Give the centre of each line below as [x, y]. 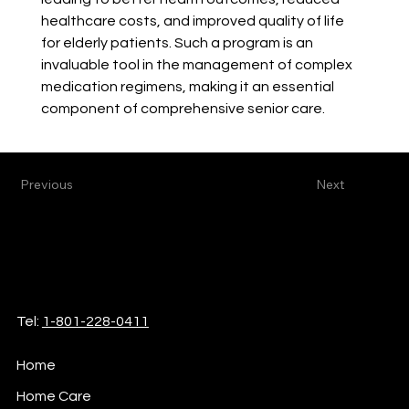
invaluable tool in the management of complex [198, 65]
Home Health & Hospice [94, 281]
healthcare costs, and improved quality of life [194, 21]
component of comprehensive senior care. [183, 109]
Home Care [53, 397]
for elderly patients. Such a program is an [178, 43]
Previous [47, 184]
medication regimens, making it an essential [189, 87]
